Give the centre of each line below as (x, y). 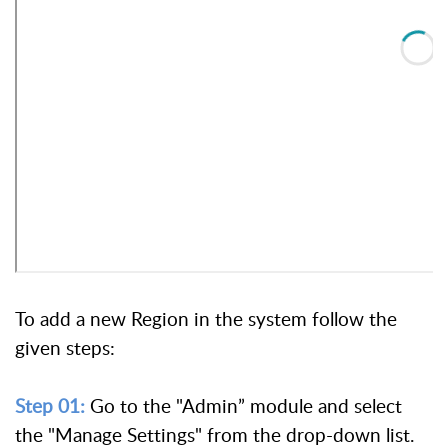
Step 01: (50, 406)
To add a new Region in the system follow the (206, 319)
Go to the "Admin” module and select (243, 406)
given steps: (65, 348)
